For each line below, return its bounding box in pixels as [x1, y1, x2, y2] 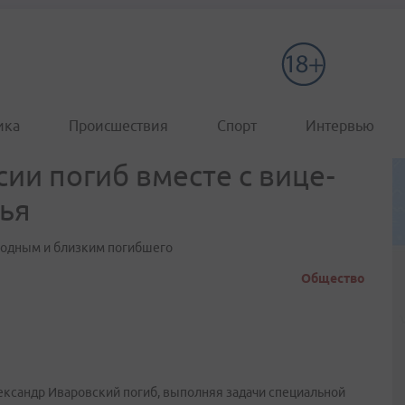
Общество [301, 271, 365, 286]
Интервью [306, 118, 374, 134]
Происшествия [69, 118, 168, 134]
